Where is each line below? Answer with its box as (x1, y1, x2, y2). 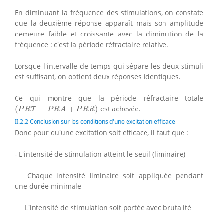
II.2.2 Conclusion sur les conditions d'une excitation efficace (15, 117, 175, 126)
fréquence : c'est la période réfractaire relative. (15, 39, 168, 49)
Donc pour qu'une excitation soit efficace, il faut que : (15, 127, 188, 137)
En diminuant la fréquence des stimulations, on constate (15, 7, 203, 17)
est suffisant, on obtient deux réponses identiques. (15, 72, 182, 81)
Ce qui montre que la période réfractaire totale (15, 93, 203, 103)
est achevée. (98, 104, 141, 113)
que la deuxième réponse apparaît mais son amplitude (15, 18, 203, 28)
